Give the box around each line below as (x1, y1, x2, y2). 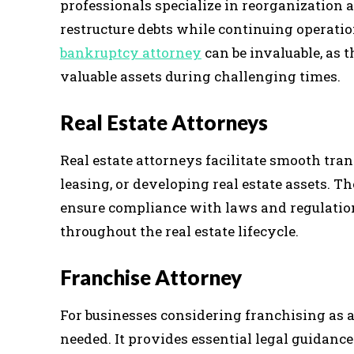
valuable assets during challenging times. (60, 66, 341, 85)
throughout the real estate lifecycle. (60, 221, 299, 240)
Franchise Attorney (60, 264, 242, 290)
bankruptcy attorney (60, 43, 201, 62)
